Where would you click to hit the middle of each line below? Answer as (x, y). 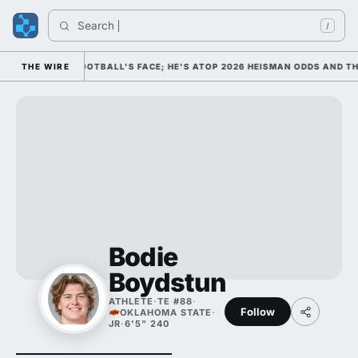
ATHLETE (131, 301)
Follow (258, 311)
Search (97, 26)
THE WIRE (46, 66)
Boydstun (168, 282)
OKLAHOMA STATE (166, 312)
